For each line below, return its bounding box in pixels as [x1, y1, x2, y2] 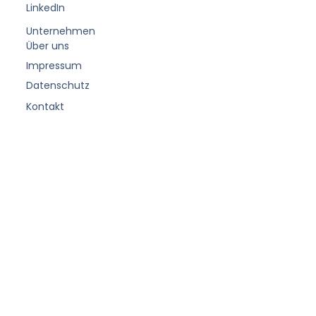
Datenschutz [26, 78, 90, 92]
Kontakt [26, 99, 65, 114]
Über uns [26, 38, 70, 53]
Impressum [26, 58, 83, 73]
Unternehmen [26, 23, 96, 38]
